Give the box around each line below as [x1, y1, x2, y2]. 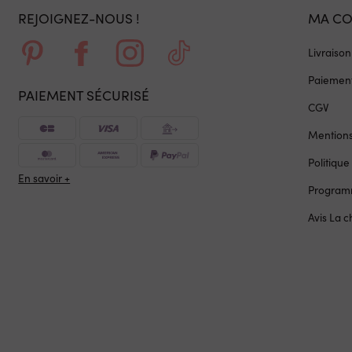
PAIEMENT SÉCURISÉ [18, 86, 150, 105]
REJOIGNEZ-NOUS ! [18, 8, 141, 27]
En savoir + [18, 170, 71, 186]
